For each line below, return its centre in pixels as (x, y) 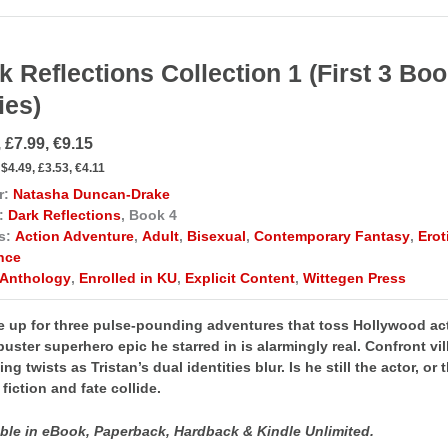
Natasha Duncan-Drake (91, 193)
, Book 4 (149, 214)
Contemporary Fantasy (332, 235)
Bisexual (216, 235)
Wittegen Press (354, 277)
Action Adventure (74, 235)
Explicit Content (240, 277)
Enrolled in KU (128, 277)
